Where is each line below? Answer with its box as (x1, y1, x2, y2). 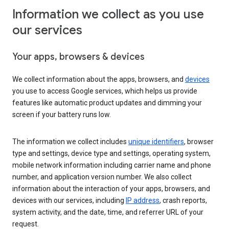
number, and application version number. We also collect (12, 173, 192, 181)
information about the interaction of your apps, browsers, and (12, 185, 210, 193)
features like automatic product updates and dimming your (12, 99, 202, 107)
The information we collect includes (12, 138, 128, 146)
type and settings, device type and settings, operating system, (12, 149, 211, 158)
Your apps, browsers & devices (12, 51, 145, 63)
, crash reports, (159, 196, 207, 205)
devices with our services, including (12, 196, 126, 205)
